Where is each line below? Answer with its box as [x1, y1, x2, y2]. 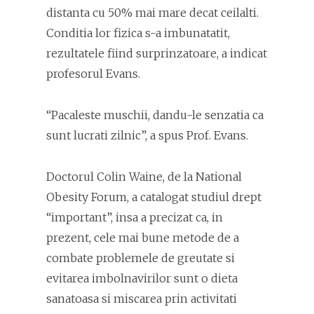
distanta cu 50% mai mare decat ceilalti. [46, 6, 259, 20]
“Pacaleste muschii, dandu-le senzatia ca [46, 108, 264, 122]
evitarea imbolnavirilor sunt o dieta [46, 271, 238, 285]
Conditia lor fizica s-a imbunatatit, [46, 26, 230, 40]
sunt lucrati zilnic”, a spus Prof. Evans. [46, 128, 248, 142]
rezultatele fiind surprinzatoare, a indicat [46, 46, 267, 60]
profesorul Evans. [46, 67, 140, 81]
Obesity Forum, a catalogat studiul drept [46, 190, 261, 204]
